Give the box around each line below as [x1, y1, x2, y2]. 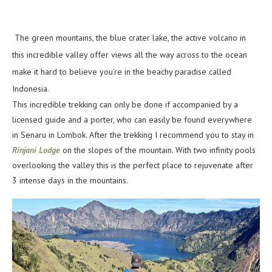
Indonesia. [12, 83, 49, 95]
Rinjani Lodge [12, 144, 63, 156]
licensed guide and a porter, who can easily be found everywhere [12, 114, 252, 126]
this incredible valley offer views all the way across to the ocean [12, 49, 247, 61]
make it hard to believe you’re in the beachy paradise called [12, 66, 231, 78]
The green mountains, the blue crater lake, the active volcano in [15, 32, 246, 44]
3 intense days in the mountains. [12, 175, 128, 186]
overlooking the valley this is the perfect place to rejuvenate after [12, 160, 253, 171]
